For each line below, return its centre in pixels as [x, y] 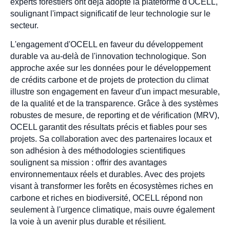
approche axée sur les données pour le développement [110, 68]
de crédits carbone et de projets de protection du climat [109, 80]
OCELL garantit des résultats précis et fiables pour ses [109, 127]
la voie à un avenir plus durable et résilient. [88, 222]
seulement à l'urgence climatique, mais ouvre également [112, 210]
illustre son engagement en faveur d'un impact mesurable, [115, 92]
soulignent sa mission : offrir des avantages [89, 163]
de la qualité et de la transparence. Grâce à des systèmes [114, 104]
